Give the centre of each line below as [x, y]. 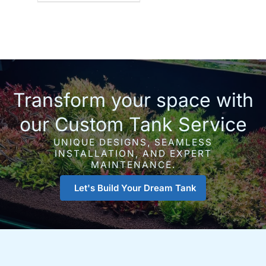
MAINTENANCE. [133, 164]
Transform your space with [133, 100]
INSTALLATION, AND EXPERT [133, 153]
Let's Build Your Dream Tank [135, 188]
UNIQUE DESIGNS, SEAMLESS [133, 142]
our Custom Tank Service [133, 124]
